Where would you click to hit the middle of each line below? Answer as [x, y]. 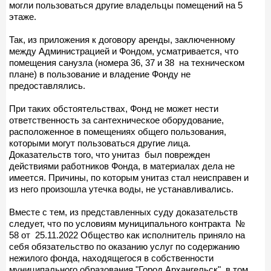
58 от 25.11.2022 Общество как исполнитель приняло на [127, 235]
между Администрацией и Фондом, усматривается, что [124, 51]
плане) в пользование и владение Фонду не [100, 74]
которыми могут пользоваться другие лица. [100, 143]
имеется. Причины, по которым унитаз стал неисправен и [129, 177]
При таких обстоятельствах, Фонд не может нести [114, 108]
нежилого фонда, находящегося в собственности [111, 258]
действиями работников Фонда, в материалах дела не [122, 166]
